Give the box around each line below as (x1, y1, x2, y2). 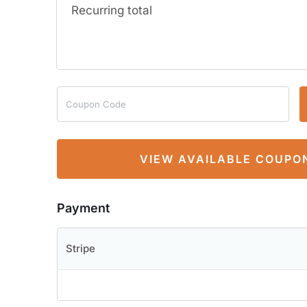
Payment (57, 201, 110, 215)
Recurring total (71, 2, 152, 17)
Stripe (66, 242, 95, 255)
